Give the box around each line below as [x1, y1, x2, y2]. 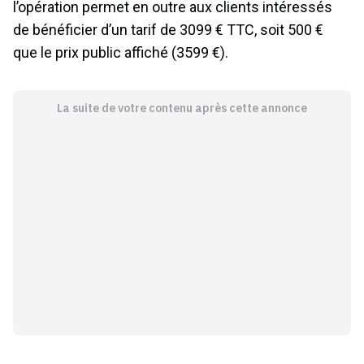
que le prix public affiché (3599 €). [13, 44, 228, 62]
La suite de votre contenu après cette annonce [56, 101, 307, 116]
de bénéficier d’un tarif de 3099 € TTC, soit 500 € [13, 21, 323, 39]
